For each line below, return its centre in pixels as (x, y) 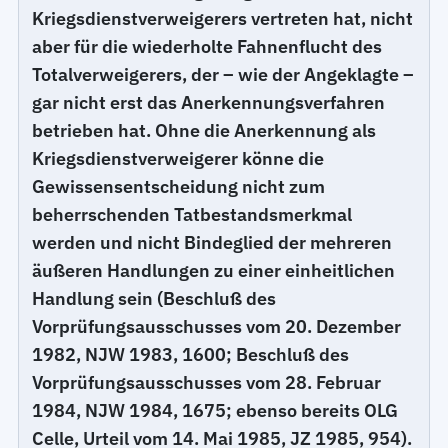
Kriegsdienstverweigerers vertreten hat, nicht (223, 18)
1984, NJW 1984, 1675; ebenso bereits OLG (215, 410)
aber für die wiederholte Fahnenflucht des (207, 46)
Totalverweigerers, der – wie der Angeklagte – (223, 74)
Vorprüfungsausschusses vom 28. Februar (207, 382)
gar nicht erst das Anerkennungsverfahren (209, 102)
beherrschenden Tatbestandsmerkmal (192, 214)
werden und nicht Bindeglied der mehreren (212, 242)
